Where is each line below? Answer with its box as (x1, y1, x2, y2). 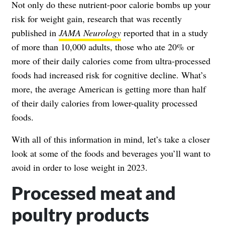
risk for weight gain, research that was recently (12, 12, 182, 25)
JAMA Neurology (59, 26, 121, 39)
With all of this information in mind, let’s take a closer (12, 133, 210, 145)
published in (12, 26, 59, 39)
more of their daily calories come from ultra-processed (12, 54, 210, 67)
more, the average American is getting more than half (12, 82, 206, 95)
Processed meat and (12, 181, 176, 204)
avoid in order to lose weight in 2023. (12, 161, 148, 173)
